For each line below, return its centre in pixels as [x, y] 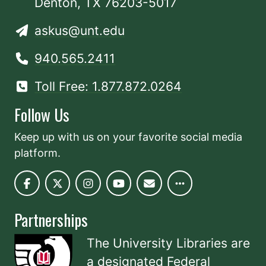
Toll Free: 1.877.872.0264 [108, 87]
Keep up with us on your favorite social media [128, 137]
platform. [37, 153]
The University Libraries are [168, 243]
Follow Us [42, 115]
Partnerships [51, 220]
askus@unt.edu [80, 31]
